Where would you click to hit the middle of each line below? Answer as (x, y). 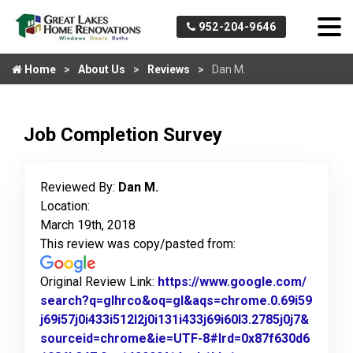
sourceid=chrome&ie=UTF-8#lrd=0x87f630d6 (175, 338)
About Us (102, 69)
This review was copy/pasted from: (138, 244)
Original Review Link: (99, 282)
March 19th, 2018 (88, 225)
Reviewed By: (79, 187)
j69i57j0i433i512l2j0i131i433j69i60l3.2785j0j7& (175, 320)
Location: (65, 206)
